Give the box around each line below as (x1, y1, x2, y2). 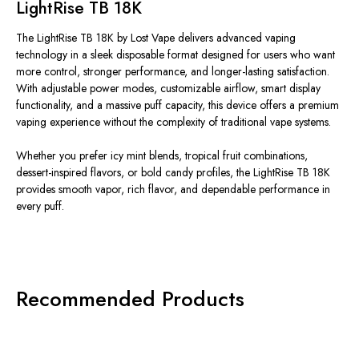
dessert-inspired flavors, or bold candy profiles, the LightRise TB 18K (16, 164, 330, 181)
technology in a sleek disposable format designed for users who (16, 46, 313, 63)
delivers (178, 30, 213, 46)
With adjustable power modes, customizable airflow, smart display (16, 80, 321, 97)
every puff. (16, 198, 64, 215)
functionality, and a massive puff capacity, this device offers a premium (16, 97, 339, 114)
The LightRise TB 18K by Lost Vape (16, 30, 178, 46)
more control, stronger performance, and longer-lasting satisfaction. (16, 63, 329, 80)
